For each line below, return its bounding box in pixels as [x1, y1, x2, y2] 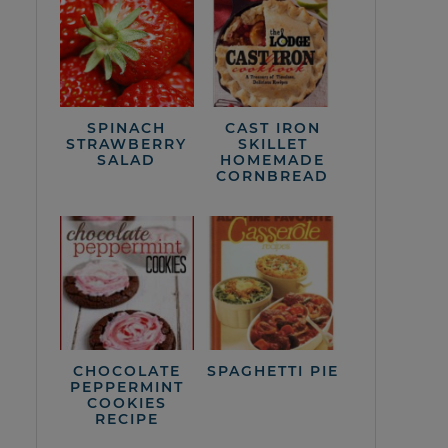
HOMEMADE [220, 150, 326, 169]
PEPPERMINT [69, 377, 184, 396]
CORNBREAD [216, 166, 330, 185]
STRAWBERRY [66, 134, 188, 153]
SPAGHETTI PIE [206, 361, 339, 380]
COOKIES [86, 393, 167, 412]
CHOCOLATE [72, 361, 181, 380]
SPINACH [87, 118, 167, 137]
